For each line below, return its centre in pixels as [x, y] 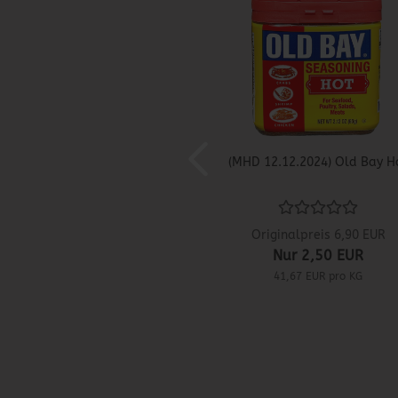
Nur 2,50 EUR [318, 256]
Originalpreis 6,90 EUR [318, 235]
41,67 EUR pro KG [318, 277]
